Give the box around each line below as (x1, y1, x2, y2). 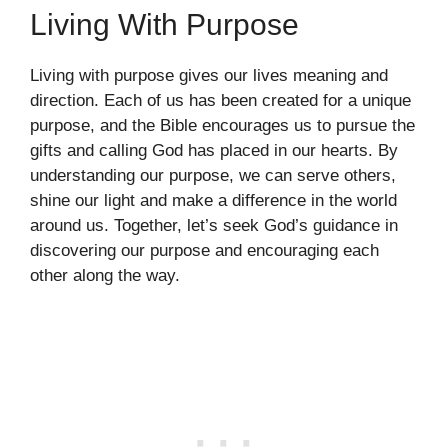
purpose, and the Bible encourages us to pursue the (30, 115, 415, 135)
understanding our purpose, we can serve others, (30, 165, 396, 185)
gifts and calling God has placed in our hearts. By (30, 140, 398, 160)
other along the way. (30, 265, 180, 285)
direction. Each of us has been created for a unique (30, 90, 411, 110)
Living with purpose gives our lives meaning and (30, 65, 388, 85)
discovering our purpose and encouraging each (30, 240, 379, 260)
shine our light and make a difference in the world (30, 190, 397, 210)
